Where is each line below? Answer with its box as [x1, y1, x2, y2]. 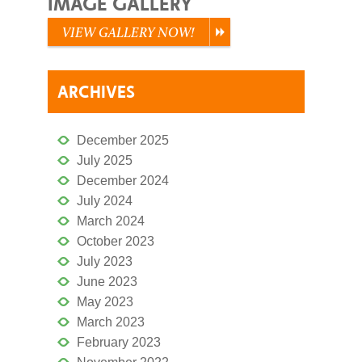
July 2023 [77, 254, 133, 268]
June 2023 [77, 274, 137, 288]
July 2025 [77, 153, 133, 167]
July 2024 [77, 193, 133, 208]
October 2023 [77, 234, 154, 248]
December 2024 [77, 173, 169, 187]
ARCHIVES [57, 80, 135, 102]
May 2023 [77, 294, 133, 309]
